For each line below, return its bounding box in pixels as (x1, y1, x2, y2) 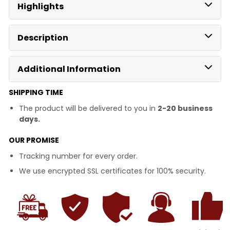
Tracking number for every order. (19, 150, 138, 161)
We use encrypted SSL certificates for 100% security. (19, 165, 206, 176)
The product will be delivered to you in (19, 103, 158, 113)
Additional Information (17, 63, 121, 75)
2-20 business (158, 103, 213, 113)
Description (17, 31, 68, 44)
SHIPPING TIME (9, 87, 63, 98)
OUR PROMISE (9, 135, 59, 145)
